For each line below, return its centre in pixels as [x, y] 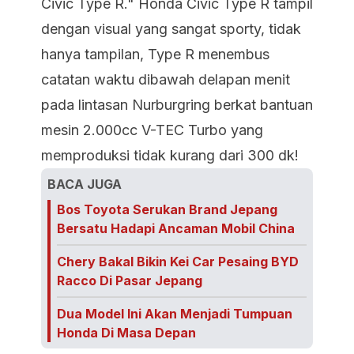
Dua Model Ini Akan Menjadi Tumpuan [175, 314]
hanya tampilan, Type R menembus [155, 54]
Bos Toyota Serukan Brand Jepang [167, 209]
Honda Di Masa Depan [126, 333]
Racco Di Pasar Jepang [130, 281]
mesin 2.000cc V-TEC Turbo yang [152, 130]
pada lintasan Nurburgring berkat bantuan [177, 105]
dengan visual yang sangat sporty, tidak [171, 29]
